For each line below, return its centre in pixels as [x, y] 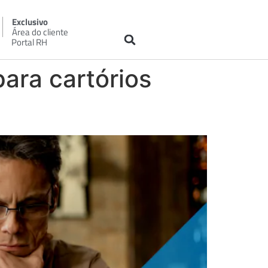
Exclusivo [30, 22]
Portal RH [29, 42]
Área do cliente [40, 32]
